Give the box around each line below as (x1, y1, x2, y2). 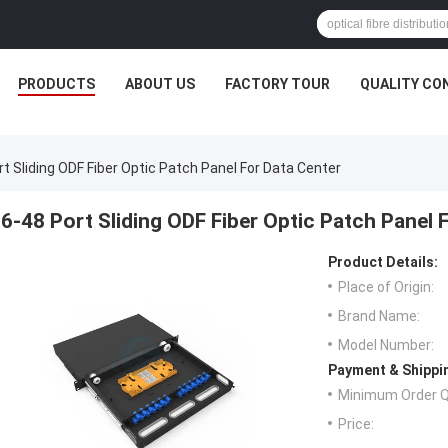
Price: (338, 416, 374, 433)
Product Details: (328, 254, 438, 271)
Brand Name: (338, 308, 420, 325)
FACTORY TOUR (225, 76, 330, 92)
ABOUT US (125, 76, 195, 92)
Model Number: (338, 337, 434, 354)
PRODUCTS (18, 76, 95, 92)
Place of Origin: (338, 279, 434, 296)
